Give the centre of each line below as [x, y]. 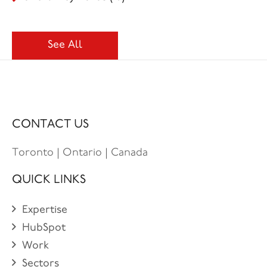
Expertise [45, 210]
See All [65, 45]
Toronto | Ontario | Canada [80, 153]
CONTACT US [50, 124]
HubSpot [44, 228]
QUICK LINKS [49, 180]
